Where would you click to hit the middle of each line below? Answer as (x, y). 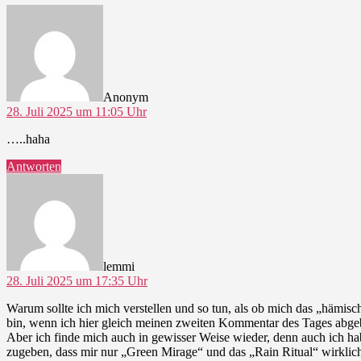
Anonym (126, 97)
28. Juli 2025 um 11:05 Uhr (77, 111)
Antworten (34, 166)
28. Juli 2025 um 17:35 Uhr (77, 280)
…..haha (28, 139)
